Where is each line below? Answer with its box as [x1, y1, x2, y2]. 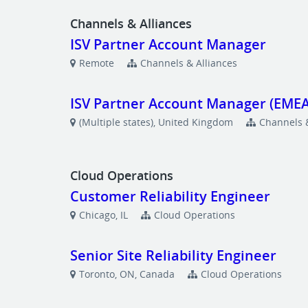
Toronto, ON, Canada [79, 267, 175, 280]
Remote [79, 56, 115, 69]
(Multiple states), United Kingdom [79, 115, 234, 129]
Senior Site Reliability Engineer [70, 246, 277, 265]
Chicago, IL [79, 208, 129, 221]
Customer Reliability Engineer [70, 187, 271, 206]
